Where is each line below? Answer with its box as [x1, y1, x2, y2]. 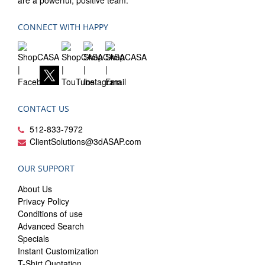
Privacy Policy [18, 195, 69, 208]
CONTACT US [18, 103, 69, 115]
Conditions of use [18, 208, 83, 220]
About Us [18, 183, 52, 195]
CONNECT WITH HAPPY [18, 21, 108, 33]
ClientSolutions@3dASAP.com [30, 135, 141, 148]
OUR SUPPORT [18, 163, 75, 174]
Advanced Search [18, 220, 84, 232]
